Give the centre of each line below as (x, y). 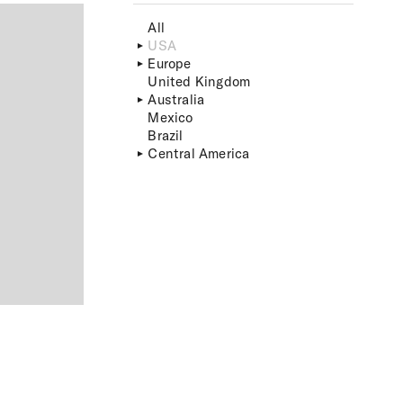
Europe (170, 63)
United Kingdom (199, 81)
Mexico (170, 117)
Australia (176, 99)
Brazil (166, 135)
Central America (199, 153)
